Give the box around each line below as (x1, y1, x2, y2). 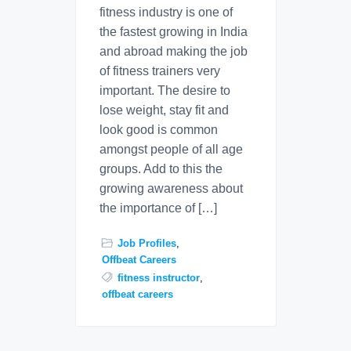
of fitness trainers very (100, 63, 220, 78)
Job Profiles (117, 237, 176, 249)
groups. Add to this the (100, 161, 223, 175)
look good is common (100, 122, 218, 136)
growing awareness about (100, 181, 243, 195)
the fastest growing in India (100, 24, 248, 38)
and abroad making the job (100, 44, 248, 58)
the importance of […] (100, 201, 217, 215)
